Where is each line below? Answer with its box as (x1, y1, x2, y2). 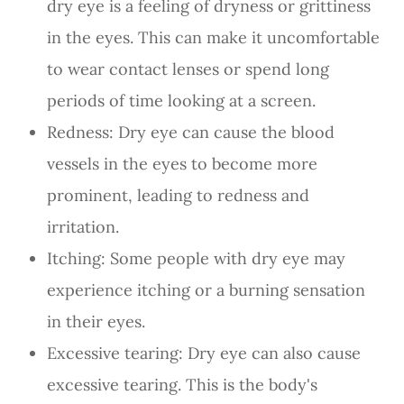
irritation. (47, 216, 120, 237)
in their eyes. (47, 310, 146, 332)
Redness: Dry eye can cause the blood (47, 121, 335, 142)
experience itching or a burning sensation (47, 279, 366, 300)
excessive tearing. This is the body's (47, 373, 318, 395)
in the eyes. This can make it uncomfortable (47, 26, 381, 48)
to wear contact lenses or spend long (47, 58, 330, 79)
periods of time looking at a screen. (47, 89, 317, 111)
